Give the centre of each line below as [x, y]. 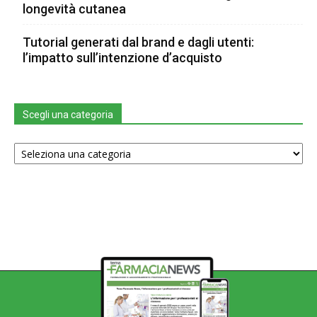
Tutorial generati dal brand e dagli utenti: [138, 42]
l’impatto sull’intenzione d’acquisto [122, 58]
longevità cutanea [74, 9]
